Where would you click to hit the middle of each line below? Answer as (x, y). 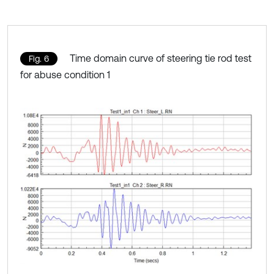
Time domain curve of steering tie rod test (161, 58)
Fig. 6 (39, 58)
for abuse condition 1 (65, 74)
